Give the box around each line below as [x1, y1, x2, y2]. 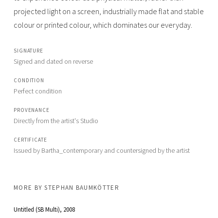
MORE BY [14, 183, 45, 192]
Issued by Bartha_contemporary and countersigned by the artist [14, 145, 190, 155]
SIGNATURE [14, 47, 43, 54]
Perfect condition [14, 86, 62, 95]
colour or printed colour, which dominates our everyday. [14, 19, 192, 30]
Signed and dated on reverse [14, 56, 93, 66]
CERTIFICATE [14, 136, 47, 143]
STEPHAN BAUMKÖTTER [44, 183, 119, 192]
